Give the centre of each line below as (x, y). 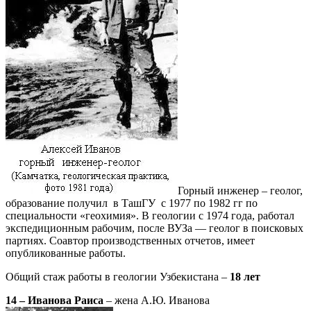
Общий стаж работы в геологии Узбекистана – (118, 276)
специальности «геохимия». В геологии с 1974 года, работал (150, 215)
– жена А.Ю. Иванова (157, 300)
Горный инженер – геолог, (240, 190)
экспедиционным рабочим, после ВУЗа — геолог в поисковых (154, 228)
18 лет (245, 276)
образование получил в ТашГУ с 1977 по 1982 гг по (132, 203)
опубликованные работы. (66, 253)
